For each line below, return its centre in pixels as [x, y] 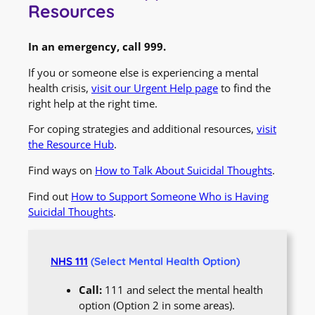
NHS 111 [69, 261]
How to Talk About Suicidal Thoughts [184, 171]
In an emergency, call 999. [97, 46]
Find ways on [62, 171]
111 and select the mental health [182, 289]
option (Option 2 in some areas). [157, 305]
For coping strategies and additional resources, [142, 129]
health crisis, [60, 88]
